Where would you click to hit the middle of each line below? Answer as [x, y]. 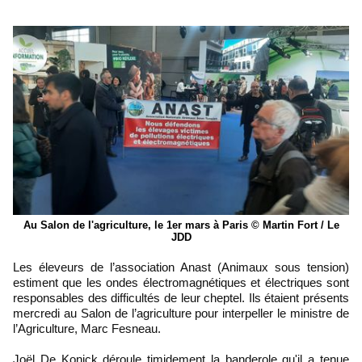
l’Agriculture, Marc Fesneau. [87, 328]
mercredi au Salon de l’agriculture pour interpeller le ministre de [181, 313]
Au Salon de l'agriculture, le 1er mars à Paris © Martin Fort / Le [181, 225]
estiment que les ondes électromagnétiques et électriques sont [181, 282]
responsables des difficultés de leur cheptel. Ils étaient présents [181, 297]
